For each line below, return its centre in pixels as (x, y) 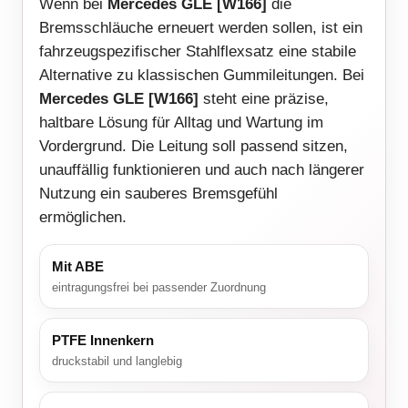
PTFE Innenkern (103, 341)
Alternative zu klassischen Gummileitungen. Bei (202, 76)
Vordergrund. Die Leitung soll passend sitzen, (194, 147)
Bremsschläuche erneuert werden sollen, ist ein (201, 28)
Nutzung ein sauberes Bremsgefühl (158, 194)
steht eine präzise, (264, 99)
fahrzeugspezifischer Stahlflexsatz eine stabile (198, 52)
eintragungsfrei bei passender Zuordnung (159, 288)
